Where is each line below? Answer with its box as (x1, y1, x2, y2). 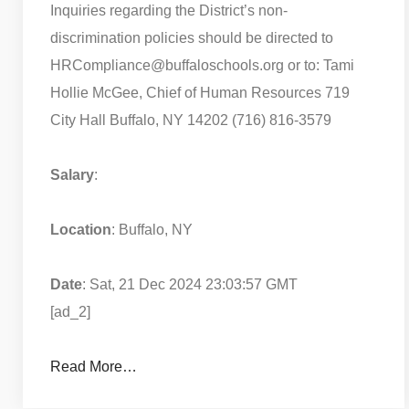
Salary (50, 166, 94, 183)
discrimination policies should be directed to (50, 29, 333, 46)
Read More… (50, 358, 137, 374)
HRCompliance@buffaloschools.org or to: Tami (50, 57, 354, 73)
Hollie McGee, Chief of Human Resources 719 (50, 84, 350, 100)
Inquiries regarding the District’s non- (50, 2, 288, 18)
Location (50, 221, 111, 237)
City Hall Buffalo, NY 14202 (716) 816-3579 (50, 111, 331, 128)
